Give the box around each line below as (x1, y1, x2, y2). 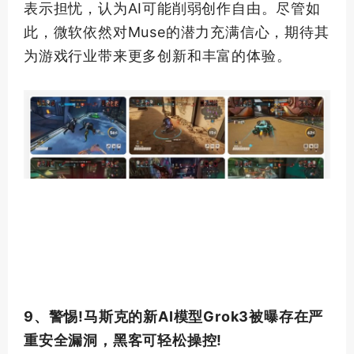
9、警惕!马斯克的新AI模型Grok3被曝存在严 (24, 307, 324, 325)
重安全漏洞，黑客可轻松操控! (24, 331, 223, 348)
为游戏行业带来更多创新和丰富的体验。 (24, 47, 292, 65)
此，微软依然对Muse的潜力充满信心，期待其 (24, 24, 330, 41)
